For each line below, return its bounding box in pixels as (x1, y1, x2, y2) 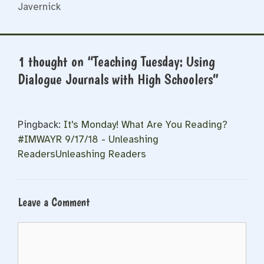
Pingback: (18, 118, 64, 131)
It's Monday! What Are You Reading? (64, 118, 227, 131)
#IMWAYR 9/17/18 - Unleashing (18, 133, 159, 146)
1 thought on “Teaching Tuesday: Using (18, 52, 215, 71)
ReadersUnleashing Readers (18, 148, 146, 161)
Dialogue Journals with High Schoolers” (18, 70, 219, 88)
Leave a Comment (18, 194, 90, 209)
